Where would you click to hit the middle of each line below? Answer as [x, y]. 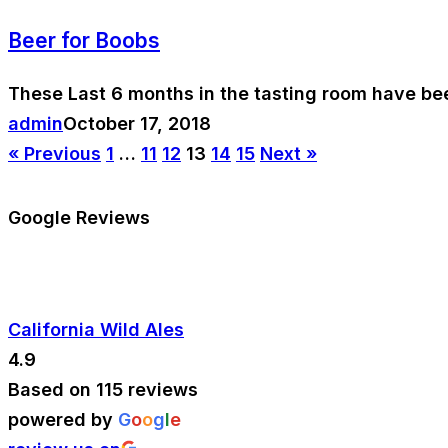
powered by [63, 420]
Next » [288, 153]
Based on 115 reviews [103, 390]
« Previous [54, 153]
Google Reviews [79, 217]
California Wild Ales [96, 330]
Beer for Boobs [84, 40]
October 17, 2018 [137, 123]
